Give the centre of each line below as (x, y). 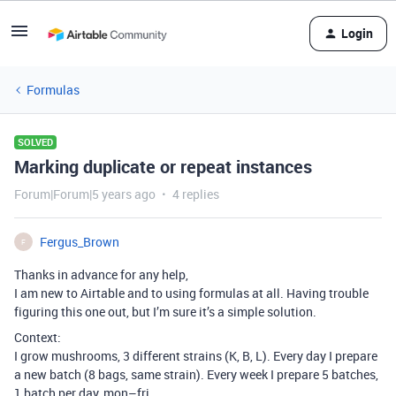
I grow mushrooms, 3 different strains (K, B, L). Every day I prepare (196, 356)
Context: (38, 337)
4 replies (196, 194)
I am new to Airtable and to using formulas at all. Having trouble (191, 293)
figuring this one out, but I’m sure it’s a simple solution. (165, 312)
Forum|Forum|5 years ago (85, 194)
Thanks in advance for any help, (101, 274)
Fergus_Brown (80, 242)
